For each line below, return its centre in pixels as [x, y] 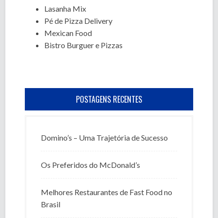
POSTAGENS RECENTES [109, 99]
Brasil [51, 204]
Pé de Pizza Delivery [79, 21]
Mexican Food [68, 33]
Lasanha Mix [65, 9]
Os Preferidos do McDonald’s [91, 165]
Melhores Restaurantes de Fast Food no [107, 192]
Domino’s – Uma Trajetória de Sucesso [105, 137]
